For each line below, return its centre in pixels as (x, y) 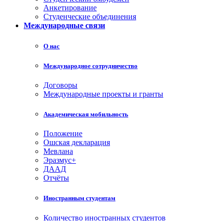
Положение (63, 134)
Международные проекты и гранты (103, 94)
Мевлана (58, 151)
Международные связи (64, 26)
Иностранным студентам (79, 198)
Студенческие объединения (90, 17)
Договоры (60, 85)
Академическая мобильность (86, 114)
